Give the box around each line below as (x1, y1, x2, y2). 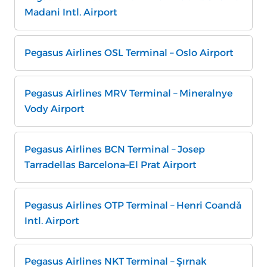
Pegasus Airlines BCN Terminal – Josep (24, 144, 205, 155)
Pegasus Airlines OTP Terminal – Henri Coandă (24, 200, 241, 211)
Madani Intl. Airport (24, 7, 117, 18)
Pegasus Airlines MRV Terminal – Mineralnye (24, 88, 232, 99)
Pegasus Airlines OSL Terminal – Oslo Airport (24, 47, 234, 58)
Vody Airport (24, 103, 85, 114)
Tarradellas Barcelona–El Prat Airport (24, 159, 197, 170)
